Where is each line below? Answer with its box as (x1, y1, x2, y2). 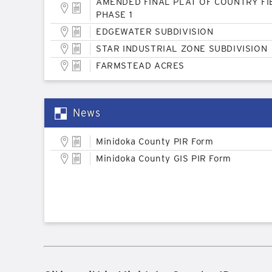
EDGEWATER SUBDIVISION (96, 26, 214, 37)
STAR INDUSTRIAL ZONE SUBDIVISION (96, 43, 268, 54)
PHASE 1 (96, 9, 133, 20)
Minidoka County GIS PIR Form (96, 153, 231, 164)
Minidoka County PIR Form (96, 136, 214, 147)
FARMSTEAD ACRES (96, 60, 185, 71)
